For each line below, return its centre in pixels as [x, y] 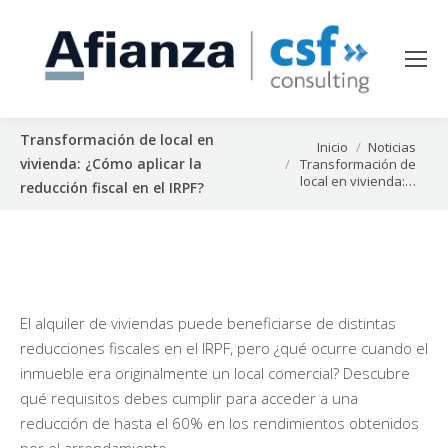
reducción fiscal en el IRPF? [112, 187]
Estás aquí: [301, 147]
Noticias [392, 146]
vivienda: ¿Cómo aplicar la [111, 163]
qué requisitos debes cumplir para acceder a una [189, 397]
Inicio [332, 146]
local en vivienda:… [358, 180]
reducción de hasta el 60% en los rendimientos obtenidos [219, 422]
